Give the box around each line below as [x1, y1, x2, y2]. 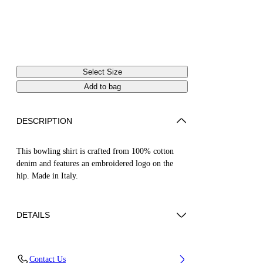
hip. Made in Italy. [16, 171, 78, 180]
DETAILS [16, 210, 50, 220]
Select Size [82, 67, 122, 76]
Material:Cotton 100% [26, 247, 100, 257]
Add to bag [83, 82, 121, 91]
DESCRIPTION [16, 116, 72, 126]
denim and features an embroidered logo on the [16, 159, 173, 168]
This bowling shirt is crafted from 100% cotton [16, 146, 174, 156]
